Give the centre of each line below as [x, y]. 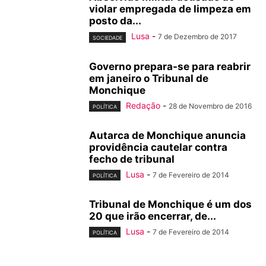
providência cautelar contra [158, 147]
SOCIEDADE [107, 37]
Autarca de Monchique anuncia [167, 135]
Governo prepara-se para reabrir [170, 66]
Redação [143, 105]
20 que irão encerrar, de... [153, 216]
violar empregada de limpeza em [170, 9]
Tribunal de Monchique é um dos [170, 204]
